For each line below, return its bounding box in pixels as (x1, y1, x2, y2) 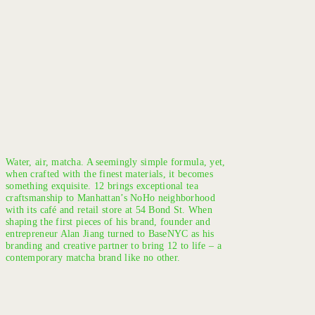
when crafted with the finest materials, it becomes (6, 168, 213, 179)
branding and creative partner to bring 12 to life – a (6, 240, 221, 251)
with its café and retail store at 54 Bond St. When (6, 204, 212, 215)
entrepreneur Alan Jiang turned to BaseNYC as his (6, 228, 214, 239)
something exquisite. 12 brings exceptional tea (6, 180, 198, 191)
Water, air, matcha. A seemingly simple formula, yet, (6, 156, 226, 167)
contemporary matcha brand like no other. (6, 252, 181, 263)
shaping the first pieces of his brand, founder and (6, 216, 210, 227)
